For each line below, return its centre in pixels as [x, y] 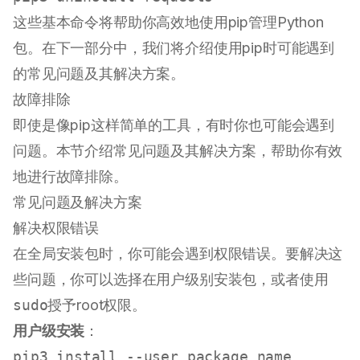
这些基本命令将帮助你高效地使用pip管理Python [168, 22]
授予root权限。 [97, 305]
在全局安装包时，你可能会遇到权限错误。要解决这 [178, 254]
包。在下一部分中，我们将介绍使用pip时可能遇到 [174, 48]
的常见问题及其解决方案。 [99, 74]
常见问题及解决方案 [78, 202]
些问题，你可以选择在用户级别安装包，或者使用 [171, 280]
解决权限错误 [56, 228]
